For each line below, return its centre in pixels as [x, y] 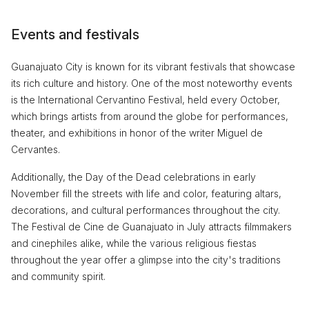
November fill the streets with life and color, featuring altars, [146, 193]
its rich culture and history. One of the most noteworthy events [152, 83]
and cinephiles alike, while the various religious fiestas [134, 243]
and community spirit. [58, 276]
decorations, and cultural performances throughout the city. [146, 210]
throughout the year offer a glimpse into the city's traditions [146, 260]
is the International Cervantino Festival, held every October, [146, 100]
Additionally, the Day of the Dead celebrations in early [133, 177]
